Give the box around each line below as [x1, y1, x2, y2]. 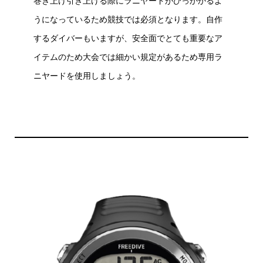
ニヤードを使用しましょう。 [33, 70, 140, 80]
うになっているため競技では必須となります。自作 [33, 14, 222, 24]
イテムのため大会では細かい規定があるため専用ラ [33, 52, 222, 62]
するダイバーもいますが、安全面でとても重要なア [33, 33, 222, 43]
